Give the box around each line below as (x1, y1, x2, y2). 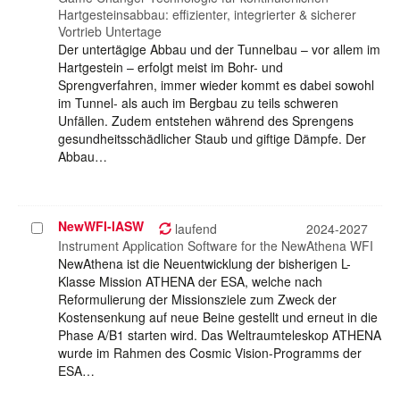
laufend (171, 220, 217, 238)
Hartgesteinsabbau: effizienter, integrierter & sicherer (58, 5, 356, 24)
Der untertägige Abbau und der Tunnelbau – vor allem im (58, 40, 380, 59)
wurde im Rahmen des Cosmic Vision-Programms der (58, 344, 362, 362)
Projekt (30, 219, 73, 237)
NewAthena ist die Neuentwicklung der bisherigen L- (58, 254, 351, 273)
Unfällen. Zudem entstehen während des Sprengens (58, 112, 354, 130)
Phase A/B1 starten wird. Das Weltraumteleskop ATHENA (58, 326, 381, 345)
